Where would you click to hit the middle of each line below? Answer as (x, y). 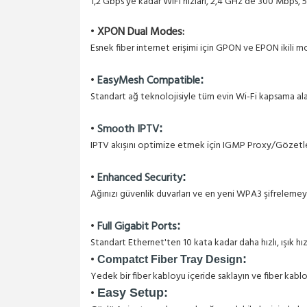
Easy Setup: (133, 293)
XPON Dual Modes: (141, 32)
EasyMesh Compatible (149, 81)
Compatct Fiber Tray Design (170, 259)
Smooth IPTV (128, 130)
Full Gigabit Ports (137, 227)
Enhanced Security (140, 178)
